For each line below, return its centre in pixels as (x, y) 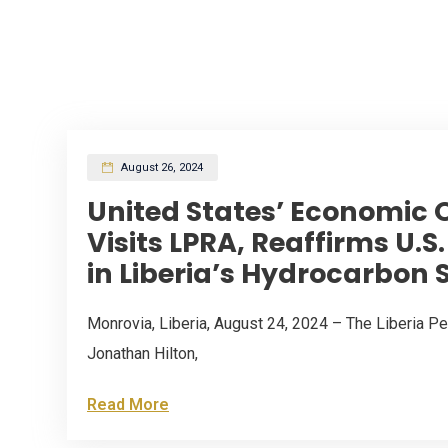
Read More (128, 404)
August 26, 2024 (160, 167)
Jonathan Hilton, (142, 353)
